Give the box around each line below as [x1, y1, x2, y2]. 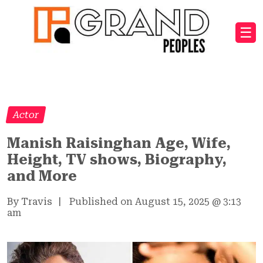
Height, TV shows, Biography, [7, 151, 227, 168]
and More [7, 167, 77, 184]
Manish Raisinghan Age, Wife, [7, 134, 231, 151]
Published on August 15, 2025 [69, 195, 210, 207]
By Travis [7, 195, 52, 207]
